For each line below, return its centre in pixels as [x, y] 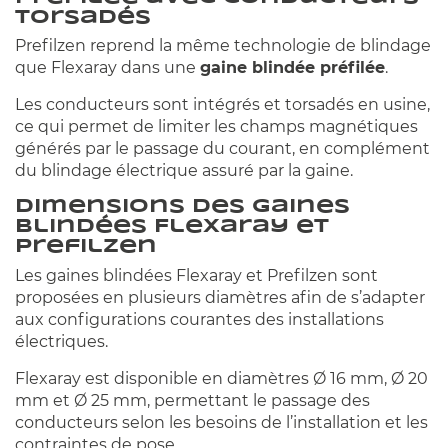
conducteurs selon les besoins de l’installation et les [221, 422]
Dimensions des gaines [182, 207]
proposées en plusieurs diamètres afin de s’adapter [220, 297]
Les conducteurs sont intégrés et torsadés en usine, [222, 105]
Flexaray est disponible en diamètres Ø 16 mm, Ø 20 [221, 378]
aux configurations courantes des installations [199, 319]
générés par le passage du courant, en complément [222, 149]
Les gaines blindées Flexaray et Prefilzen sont [196, 275]
